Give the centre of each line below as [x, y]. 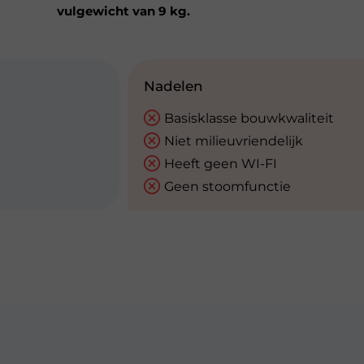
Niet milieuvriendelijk [234, 141]
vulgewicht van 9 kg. [123, 11]
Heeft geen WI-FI [221, 164]
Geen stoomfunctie [227, 186]
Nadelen [173, 86]
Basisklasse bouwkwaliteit [249, 118]
